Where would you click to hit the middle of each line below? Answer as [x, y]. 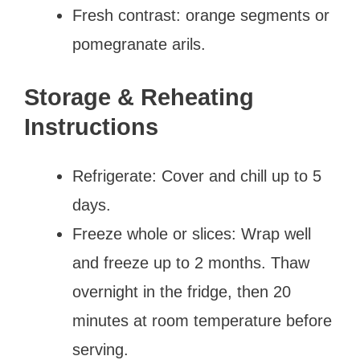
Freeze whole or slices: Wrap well [192, 233]
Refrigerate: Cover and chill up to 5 [197, 176]
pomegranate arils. [139, 44]
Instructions [91, 127]
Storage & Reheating [139, 97]
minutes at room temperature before [202, 320]
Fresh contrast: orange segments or [201, 15]
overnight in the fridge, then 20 [182, 291]
